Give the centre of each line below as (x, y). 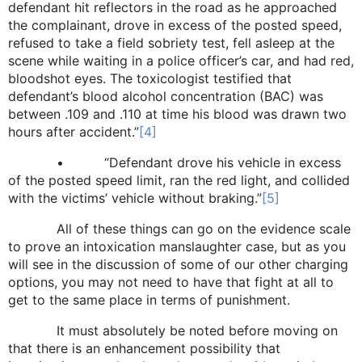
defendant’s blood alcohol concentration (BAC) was (166, 96)
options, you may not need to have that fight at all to (171, 282)
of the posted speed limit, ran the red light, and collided (179, 180)
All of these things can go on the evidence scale (179, 228)
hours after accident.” (74, 131)
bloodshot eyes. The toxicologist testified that (150, 78)
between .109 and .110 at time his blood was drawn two (177, 114)
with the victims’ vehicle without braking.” (135, 198)
